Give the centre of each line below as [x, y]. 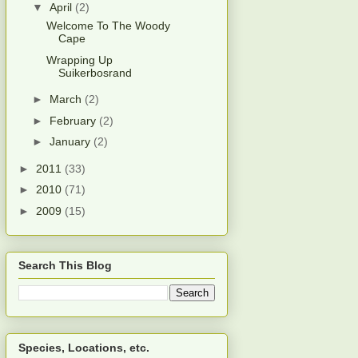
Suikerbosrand [95, 72]
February [74, 120]
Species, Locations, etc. [84, 347]
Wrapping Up [79, 60]
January [71, 142]
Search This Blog [65, 266]
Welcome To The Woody [108, 26]
